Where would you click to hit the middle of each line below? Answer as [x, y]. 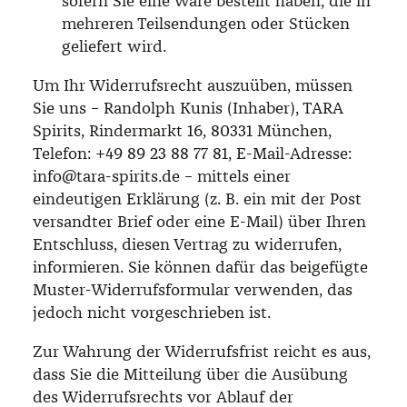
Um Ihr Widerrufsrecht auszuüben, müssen [193, 85]
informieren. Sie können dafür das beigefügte [200, 267]
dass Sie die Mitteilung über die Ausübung [190, 374]
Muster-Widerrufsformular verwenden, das [193, 289]
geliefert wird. [114, 46]
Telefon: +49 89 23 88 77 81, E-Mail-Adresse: [192, 153]
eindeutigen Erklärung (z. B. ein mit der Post [197, 199]
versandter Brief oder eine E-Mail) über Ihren [199, 221]
